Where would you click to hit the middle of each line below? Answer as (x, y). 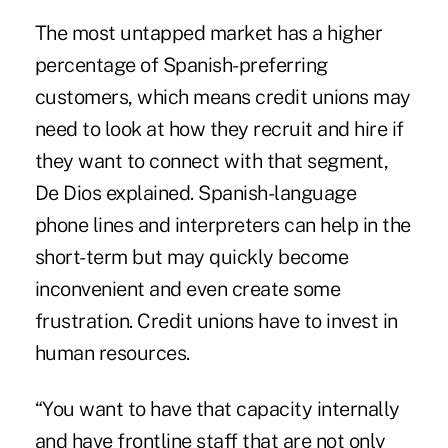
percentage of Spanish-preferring (181, 64)
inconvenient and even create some (187, 288)
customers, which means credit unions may (222, 96)
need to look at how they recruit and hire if (219, 128)
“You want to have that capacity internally (217, 408)
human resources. (112, 352)
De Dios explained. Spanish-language (195, 192)
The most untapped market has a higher (208, 32)
